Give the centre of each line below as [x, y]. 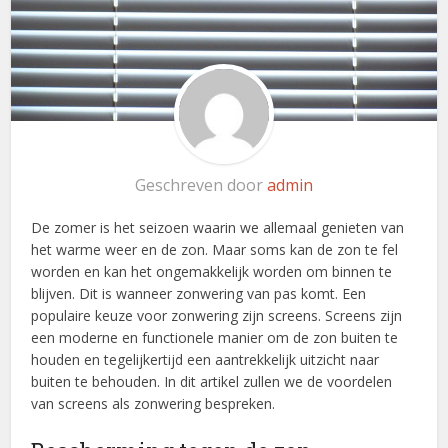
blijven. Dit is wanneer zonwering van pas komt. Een [199, 294]
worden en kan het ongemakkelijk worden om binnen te [212, 272]
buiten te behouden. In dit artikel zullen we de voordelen [212, 382]
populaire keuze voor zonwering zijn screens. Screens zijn [217, 316]
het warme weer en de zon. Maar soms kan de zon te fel [215, 250]
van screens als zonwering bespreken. [153, 404]
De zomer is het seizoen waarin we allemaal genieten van [218, 228]
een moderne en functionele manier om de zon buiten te [215, 338]
